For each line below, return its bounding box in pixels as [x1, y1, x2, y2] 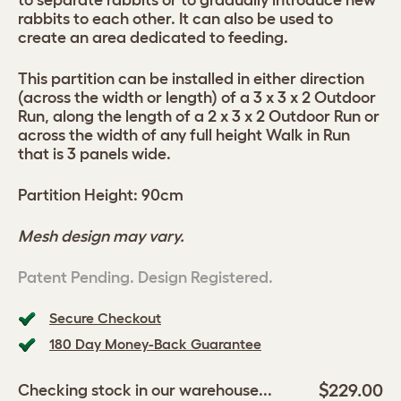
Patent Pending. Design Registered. [18, 269, 273, 286]
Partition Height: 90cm [18, 186, 183, 204]
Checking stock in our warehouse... [18, 380, 272, 399]
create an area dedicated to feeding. [18, 29, 288, 47]
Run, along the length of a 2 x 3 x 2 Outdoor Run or [18, 107, 380, 125]
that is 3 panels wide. [18, 145, 171, 163]
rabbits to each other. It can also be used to [18, 10, 333, 28]
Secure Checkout [49, 310, 161, 326]
